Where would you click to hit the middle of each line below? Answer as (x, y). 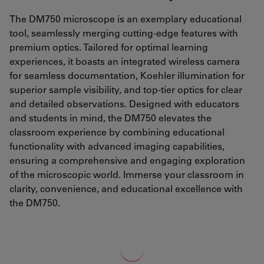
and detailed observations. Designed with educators (124, 104)
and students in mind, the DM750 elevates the (110, 118)
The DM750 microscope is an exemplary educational (126, 19)
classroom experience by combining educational (117, 132)
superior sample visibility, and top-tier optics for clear (126, 90)
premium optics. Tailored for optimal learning (109, 47)
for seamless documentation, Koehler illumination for (127, 75)
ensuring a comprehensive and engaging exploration (127, 160)
